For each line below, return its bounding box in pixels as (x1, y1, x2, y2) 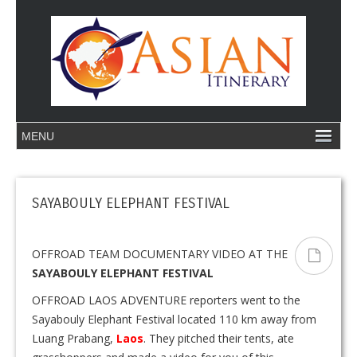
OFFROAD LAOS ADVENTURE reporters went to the (32, 292, 300, 308)
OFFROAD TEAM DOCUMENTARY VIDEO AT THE (32, 246, 288, 261)
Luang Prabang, (32, 331, 116, 346)
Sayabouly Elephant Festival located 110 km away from (32, 312, 316, 327)
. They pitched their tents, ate (143, 331, 294, 346)
